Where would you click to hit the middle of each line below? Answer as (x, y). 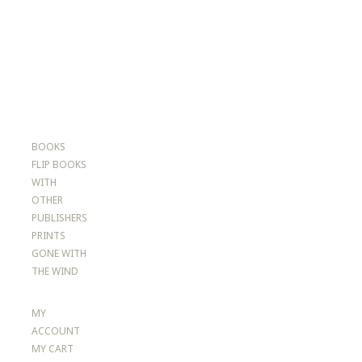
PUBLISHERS (60, 217)
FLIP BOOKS (59, 164)
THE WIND (55, 271)
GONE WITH (59, 253)
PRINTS (49, 235)
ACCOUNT (56, 330)
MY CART (53, 348)
